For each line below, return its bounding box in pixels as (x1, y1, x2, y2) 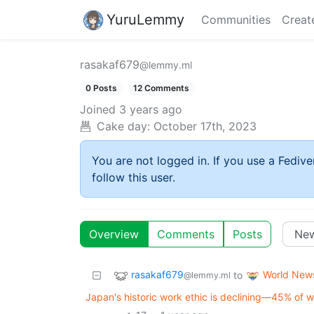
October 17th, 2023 (153, 119, 257, 134)
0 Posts (85, 83, 117, 93)
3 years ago (119, 102, 182, 117)
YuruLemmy (107, 11, 184, 28)
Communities (201, 13, 271, 27)
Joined (80, 102, 116, 117)
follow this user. (92, 170, 175, 185)
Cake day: (97, 119, 150, 134)
